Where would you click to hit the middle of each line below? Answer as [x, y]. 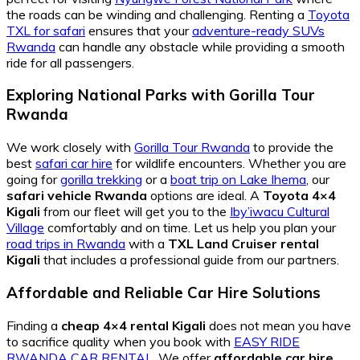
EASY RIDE [267, 341]
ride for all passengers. [70, 62]
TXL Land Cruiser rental [243, 244]
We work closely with [70, 147]
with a [147, 244]
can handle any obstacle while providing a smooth [200, 46]
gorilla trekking [101, 180]
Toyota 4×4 [299, 196]
